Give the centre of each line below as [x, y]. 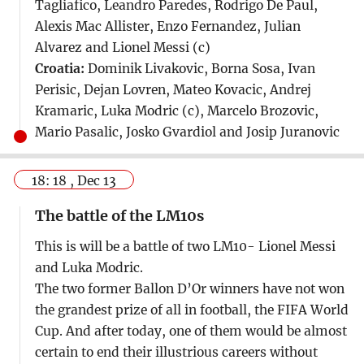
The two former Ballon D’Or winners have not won [189, 289]
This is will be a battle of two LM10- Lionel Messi [185, 247]
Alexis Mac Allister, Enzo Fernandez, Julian [167, 26]
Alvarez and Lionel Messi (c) [122, 47]
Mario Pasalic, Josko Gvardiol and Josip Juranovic [187, 132]
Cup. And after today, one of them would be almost [191, 331]
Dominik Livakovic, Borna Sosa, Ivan [199, 68]
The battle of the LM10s [119, 216]
